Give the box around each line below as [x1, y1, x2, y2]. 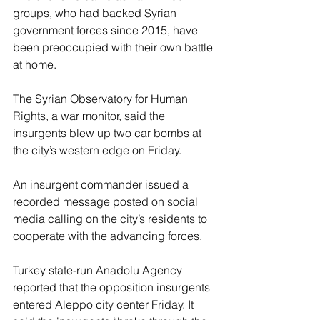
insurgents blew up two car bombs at [13, 126, 204, 141]
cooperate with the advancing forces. [13, 229, 202, 244]
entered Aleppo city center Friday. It [13, 297, 196, 312]
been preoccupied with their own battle [13, 40, 216, 55]
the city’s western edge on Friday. [13, 143, 181, 158]
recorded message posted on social [13, 194, 201, 209]
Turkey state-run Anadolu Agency [13, 263, 185, 278]
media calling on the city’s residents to [13, 211, 210, 226]
